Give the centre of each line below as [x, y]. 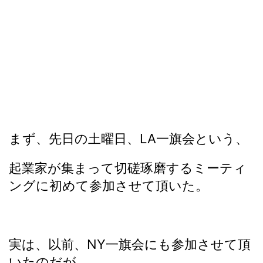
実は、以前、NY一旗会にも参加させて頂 [130, 244]
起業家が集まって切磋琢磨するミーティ [128, 168]
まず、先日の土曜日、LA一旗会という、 [129, 139]
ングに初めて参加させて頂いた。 [109, 186]
